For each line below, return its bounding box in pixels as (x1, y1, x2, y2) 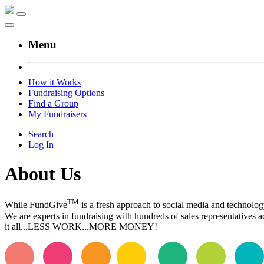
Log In (28, 140, 54, 150)
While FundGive (5, 200, 67, 210)
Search (28, 129, 54, 140)
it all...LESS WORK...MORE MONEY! (5, 221, 157, 232)
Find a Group (28, 98, 78, 109)
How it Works (28, 77, 81, 88)
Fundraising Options (28, 88, 104, 98)
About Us (5, 163, 81, 184)
